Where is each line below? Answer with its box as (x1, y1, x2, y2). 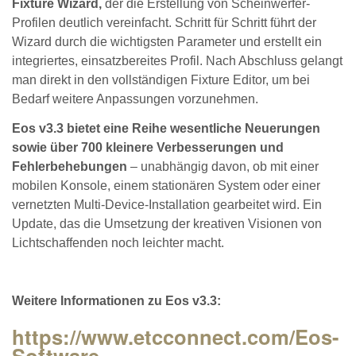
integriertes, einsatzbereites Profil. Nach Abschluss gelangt (12, 53, 342, 68)
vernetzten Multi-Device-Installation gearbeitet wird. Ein (12, 197, 322, 211)
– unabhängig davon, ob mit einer (127, 159, 319, 173)
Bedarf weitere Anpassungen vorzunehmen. (12, 91, 258, 106)
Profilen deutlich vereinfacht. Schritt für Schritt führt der (12, 15, 316, 29)
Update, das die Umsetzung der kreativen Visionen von (12, 216, 322, 230)
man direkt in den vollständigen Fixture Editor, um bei (12, 72, 310, 87)
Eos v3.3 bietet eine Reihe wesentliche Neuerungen (12, 121, 320, 135)
